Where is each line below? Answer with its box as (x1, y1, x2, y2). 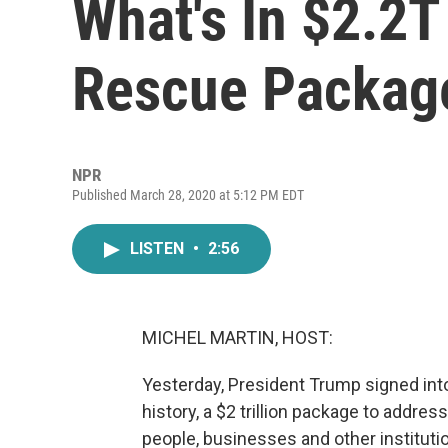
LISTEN (130, 239, 188, 258)
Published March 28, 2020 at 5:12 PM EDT (72, 187, 304, 203)
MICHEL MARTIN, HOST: (142, 327, 333, 348)
